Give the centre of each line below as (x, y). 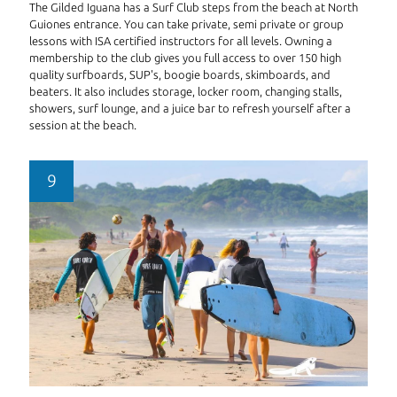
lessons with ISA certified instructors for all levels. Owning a (181, 41)
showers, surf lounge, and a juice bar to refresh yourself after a (190, 109)
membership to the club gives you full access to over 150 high (185, 58)
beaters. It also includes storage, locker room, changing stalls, (186, 92)
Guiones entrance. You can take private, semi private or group (187, 24)
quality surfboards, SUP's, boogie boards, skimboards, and (180, 75)
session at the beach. (83, 125)
